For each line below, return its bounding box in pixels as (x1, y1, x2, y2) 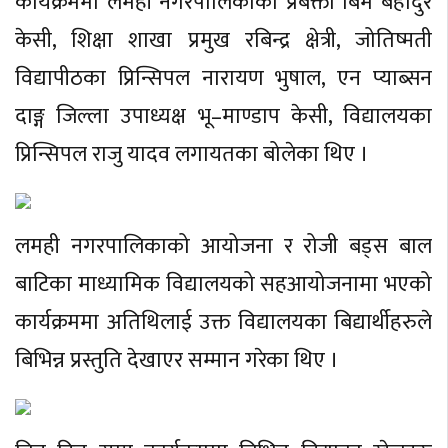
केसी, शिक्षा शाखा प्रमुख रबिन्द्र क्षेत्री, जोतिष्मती (15, 21, 432, 59)
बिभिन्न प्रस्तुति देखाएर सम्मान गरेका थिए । (15, 342, 339, 380)
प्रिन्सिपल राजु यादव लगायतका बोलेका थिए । (15, 135, 369, 173)
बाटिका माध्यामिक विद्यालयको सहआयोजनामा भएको (15, 266, 432, 304)
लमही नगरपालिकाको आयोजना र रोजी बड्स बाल (15, 228, 432, 266)
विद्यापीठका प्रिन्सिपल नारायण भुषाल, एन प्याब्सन (15, 59, 432, 97)
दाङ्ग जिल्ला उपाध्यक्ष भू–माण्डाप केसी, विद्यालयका (15, 97, 432, 135)
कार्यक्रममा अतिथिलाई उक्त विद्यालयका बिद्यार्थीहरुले (15, 304, 432, 342)
